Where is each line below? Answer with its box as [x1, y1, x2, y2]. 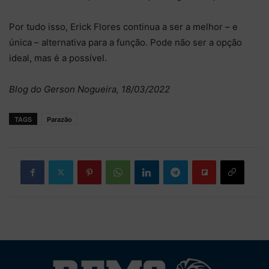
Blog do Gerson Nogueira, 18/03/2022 [9, 83, 170, 95]
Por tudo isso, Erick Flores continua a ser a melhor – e [9, 20, 238, 32]
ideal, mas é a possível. [9, 52, 107, 64]
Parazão [47, 115, 72, 124]
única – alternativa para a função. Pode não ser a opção [9, 36, 242, 48]
